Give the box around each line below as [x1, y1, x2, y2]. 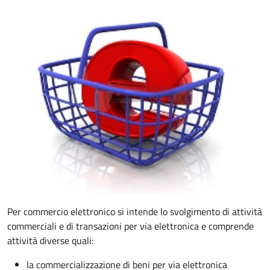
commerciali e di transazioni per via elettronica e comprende [7, 218, 254, 233]
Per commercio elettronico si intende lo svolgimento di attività [7, 204, 262, 219]
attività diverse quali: [7, 233, 93, 248]
